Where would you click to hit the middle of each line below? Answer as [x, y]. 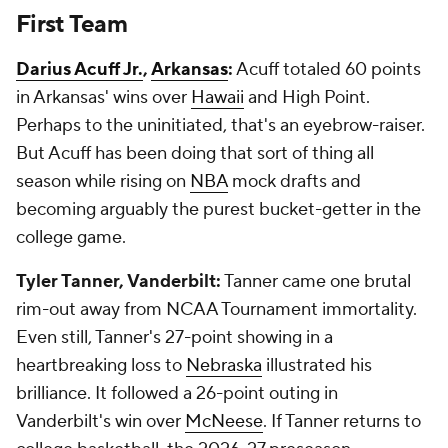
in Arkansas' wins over [103, 97]
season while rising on [103, 181]
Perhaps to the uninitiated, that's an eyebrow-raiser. [220, 125]
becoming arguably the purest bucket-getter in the [218, 209]
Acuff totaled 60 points [327, 69]
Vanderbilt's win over [100, 421]
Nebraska [224, 365]
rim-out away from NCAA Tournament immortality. [216, 309]
